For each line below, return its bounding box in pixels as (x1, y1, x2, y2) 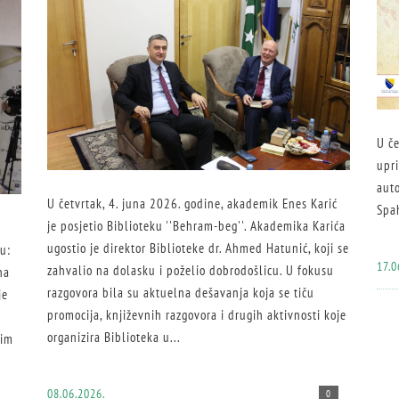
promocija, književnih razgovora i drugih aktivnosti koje (47, 306, 346, 324)
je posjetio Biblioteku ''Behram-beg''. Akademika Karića (47, 217, 346, 235)
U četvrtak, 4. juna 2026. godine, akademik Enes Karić (47, 195, 338, 213)
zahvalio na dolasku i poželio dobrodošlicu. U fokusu (47, 262, 334, 280)
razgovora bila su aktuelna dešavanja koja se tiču (47, 284, 314, 302)
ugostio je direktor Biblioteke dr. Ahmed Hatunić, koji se (47, 240, 349, 257)
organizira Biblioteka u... (47, 329, 181, 346)
